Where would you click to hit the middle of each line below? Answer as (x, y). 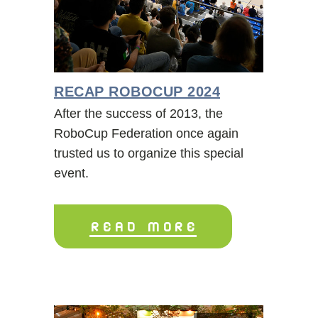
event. (71, 173)
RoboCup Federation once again (146, 133)
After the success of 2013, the (138, 113)
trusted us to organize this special (149, 153)
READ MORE (143, 226)
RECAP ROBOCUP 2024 (137, 91)
